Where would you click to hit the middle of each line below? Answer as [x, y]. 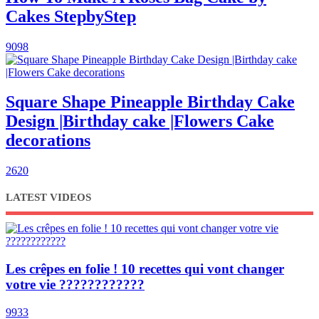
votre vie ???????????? [75, 285]
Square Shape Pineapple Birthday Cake [150, 102]
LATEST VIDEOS [48, 198]
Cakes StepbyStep [71, 16]
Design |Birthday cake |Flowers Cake [140, 121]
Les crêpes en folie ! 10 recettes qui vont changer [145, 269]
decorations [48, 141]
